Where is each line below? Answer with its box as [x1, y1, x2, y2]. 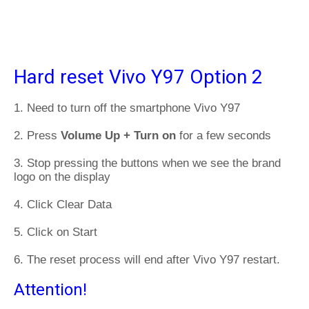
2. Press [14, 129, 61, 142]
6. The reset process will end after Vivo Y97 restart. [14, 253, 280, 266]
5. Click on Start [14, 226, 97, 239]
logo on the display [14, 170, 110, 183]
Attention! [14, 280, 87, 299]
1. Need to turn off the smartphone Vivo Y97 [14, 101, 240, 114]
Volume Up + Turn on [61, 129, 176, 142]
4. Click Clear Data [14, 198, 112, 211]
